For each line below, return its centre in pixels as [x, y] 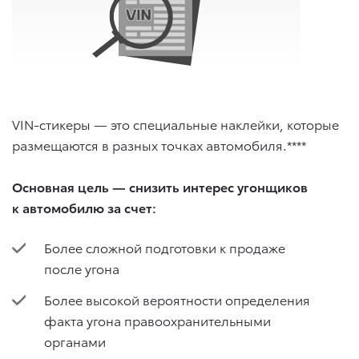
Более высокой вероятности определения [177, 300]
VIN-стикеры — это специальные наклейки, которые [175, 123]
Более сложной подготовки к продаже [165, 247]
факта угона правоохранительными [157, 321]
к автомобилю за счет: [84, 207]
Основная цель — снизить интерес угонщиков [160, 186]
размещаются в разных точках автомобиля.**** [159, 144]
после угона [82, 268]
